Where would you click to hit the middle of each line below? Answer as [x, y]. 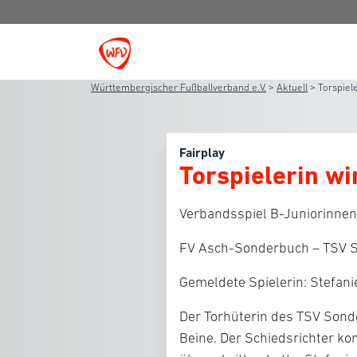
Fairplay [202, 153]
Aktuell [292, 87]
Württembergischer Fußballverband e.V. [178, 87]
